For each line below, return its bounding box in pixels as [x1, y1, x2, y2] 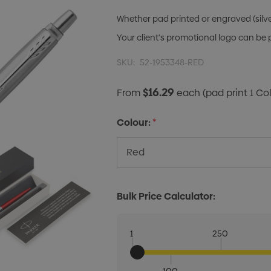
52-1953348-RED [140, 56, 204, 68]
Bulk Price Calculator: [117, 189, 216, 203]
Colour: [117, 116, 151, 129]
